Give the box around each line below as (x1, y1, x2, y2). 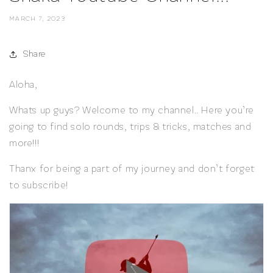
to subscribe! (9, 179, 68, 191)
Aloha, (9, 79, 38, 90)
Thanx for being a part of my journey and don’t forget (9, 163, 255, 174)
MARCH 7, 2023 (9, 15, 65, 23)
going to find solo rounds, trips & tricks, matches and (9, 121, 252, 132)
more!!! (9, 137, 40, 149)
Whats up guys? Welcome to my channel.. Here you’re (9, 104, 255, 116)
